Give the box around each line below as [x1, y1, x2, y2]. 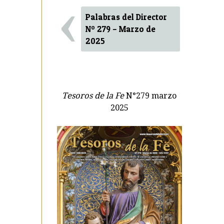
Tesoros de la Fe [62, 90, 124, 100]
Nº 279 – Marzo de [85, 24, 156, 34]
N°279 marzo [124, 90, 177, 100]
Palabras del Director [85, 12, 167, 22]
